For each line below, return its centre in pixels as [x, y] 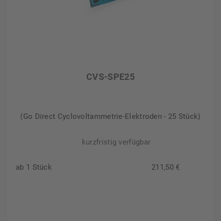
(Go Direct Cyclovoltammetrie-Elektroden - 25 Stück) [110, 116]
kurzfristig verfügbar [116, 142]
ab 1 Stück [34, 167]
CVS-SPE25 [110, 76]
